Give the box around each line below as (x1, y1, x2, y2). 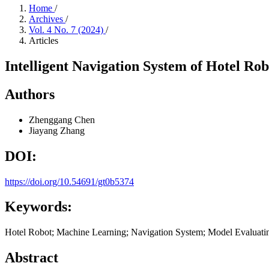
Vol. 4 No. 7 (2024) (29, 25, 106, 35)
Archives (29, 14, 65, 24)
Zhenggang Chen (29, 114, 95, 125)
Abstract (5, 250, 58, 266)
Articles (29, 35, 58, 46)
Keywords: (5, 199, 72, 215)
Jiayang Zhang (29, 125, 85, 136)
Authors (5, 86, 55, 102)
